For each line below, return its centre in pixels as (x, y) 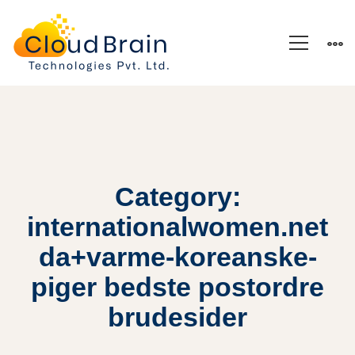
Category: (177, 197)
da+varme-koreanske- (177, 257)
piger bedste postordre (177, 287)
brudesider (177, 317)
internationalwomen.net (177, 227)
